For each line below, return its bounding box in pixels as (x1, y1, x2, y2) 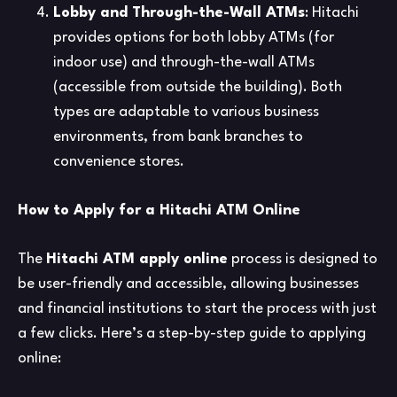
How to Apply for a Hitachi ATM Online (18, 203, 300, 219)
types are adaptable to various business (53, 105, 319, 121)
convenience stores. (53, 154, 184, 170)
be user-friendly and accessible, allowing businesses (18, 276, 359, 292)
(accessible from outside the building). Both (53, 80, 342, 96)
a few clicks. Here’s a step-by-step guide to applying (18, 326, 366, 342)
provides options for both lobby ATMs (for (53, 30, 334, 46)
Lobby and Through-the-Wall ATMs (53, 5, 305, 21)
